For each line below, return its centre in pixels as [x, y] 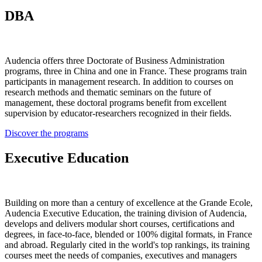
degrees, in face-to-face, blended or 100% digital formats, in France [128, 235]
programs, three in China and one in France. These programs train [126, 71]
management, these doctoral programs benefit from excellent [116, 103]
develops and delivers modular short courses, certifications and [120, 224]
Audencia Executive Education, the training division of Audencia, [126, 213]
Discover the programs [46, 133]
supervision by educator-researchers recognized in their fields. [118, 113]
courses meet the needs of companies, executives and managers [121, 256]
